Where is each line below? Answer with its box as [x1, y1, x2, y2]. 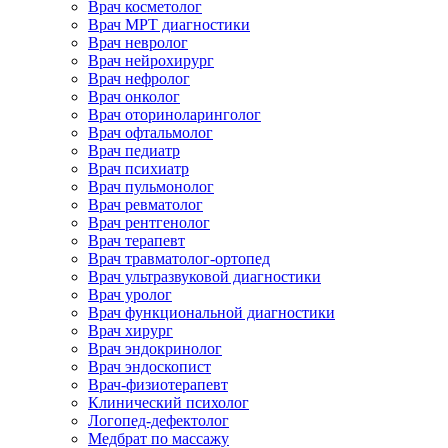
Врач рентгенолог [88, 213, 210, 231]
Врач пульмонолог [88, 177, 214, 195]
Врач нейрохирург [88, 51, 214, 69]
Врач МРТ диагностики [88, 15, 250, 33]
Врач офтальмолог [88, 123, 213, 141]
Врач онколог [88, 87, 180, 105]
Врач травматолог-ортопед [88, 249, 270, 267]
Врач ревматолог [88, 195, 203, 213]
